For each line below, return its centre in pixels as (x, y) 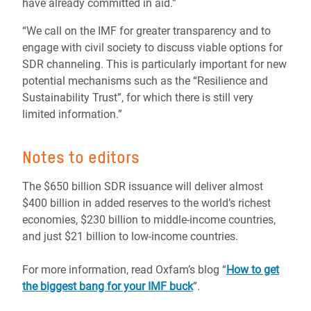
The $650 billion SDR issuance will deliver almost (143, 186)
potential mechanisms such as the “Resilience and (145, 81)
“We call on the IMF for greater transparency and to (146, 31)
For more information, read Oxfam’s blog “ (124, 270)
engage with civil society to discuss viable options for (152, 48)
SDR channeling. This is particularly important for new (154, 64)
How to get (253, 270)
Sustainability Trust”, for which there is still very (138, 98)
